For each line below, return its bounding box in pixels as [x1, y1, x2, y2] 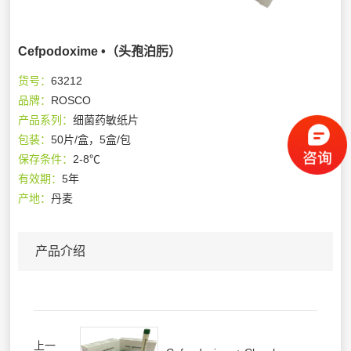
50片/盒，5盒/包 [51, 133, 132, 147]
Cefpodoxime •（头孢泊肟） [18, 45, 182, 59]
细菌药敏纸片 [73, 114, 139, 127]
